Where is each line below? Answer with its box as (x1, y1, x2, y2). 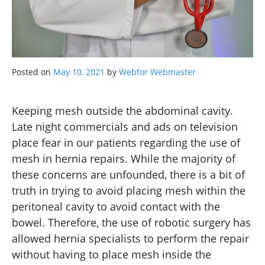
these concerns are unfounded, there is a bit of (12, 167, 245, 182)
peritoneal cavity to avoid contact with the (12, 199, 220, 214)
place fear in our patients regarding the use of (12, 135, 240, 150)
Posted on (12, 66, 53, 77)
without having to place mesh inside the (12, 247, 211, 261)
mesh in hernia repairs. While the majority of (12, 151, 235, 166)
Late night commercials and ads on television (12, 119, 238, 134)
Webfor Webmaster (119, 66, 196, 77)
